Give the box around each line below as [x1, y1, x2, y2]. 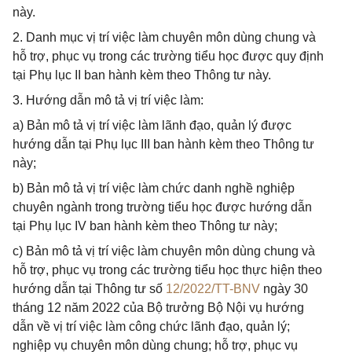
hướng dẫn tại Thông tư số [13, 282, 166, 295]
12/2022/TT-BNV [166, 282, 260, 295]
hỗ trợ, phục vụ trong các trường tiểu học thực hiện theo [13, 263, 322, 277]
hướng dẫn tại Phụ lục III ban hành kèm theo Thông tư [13, 137, 314, 151]
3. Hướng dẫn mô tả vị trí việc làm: [13, 93, 203, 107]
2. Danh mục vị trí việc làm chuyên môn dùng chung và [13, 31, 316, 44]
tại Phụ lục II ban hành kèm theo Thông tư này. [13, 68, 271, 82]
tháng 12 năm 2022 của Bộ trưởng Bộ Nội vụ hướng [13, 301, 304, 314]
